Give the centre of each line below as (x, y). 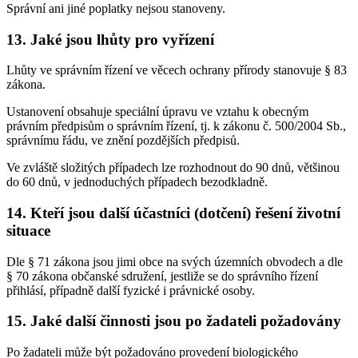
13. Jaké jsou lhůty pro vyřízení (110, 39)
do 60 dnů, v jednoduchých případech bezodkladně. (137, 182)
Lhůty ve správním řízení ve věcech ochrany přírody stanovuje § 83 (177, 70)
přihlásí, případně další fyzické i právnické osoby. (131, 290)
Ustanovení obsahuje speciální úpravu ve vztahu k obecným (157, 112)
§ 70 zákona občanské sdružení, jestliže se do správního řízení (162, 276)
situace (28, 230)
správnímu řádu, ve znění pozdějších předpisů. (123, 141)
